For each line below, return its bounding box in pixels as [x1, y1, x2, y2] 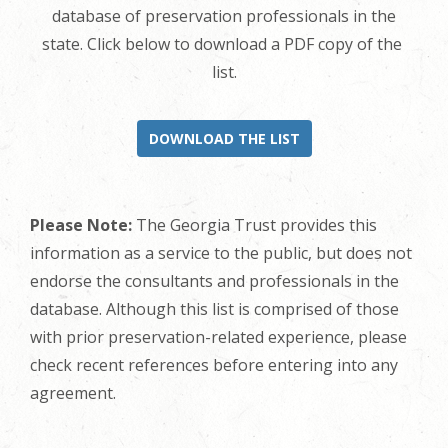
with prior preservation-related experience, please [30, 326, 407, 348]
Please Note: [30, 214, 132, 236]
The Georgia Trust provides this [132, 214, 377, 236]
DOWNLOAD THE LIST [148, 129, 300, 148]
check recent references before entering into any [30, 354, 398, 376]
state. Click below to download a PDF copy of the [42, 33, 406, 55]
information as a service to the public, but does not [30, 242, 412, 264]
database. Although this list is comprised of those [30, 298, 399, 320]
